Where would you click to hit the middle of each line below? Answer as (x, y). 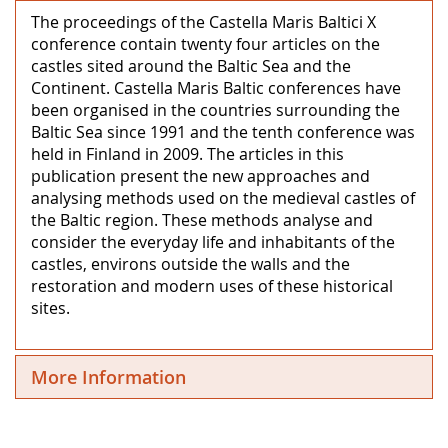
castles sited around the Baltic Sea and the (191, 65)
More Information (108, 376)
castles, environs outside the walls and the (190, 263)
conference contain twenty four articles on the (205, 43)
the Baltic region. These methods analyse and (202, 219)
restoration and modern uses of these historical (212, 285)
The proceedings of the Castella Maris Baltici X (203, 21)
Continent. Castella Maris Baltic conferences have (216, 87)
